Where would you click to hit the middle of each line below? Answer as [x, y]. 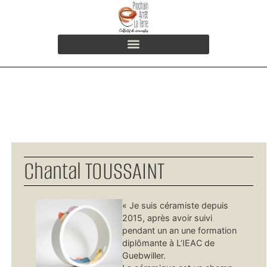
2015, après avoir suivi [167, 218]
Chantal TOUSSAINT [94, 171]
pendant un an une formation [179, 230]
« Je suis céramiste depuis [175, 205]
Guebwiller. [144, 255]
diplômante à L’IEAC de [168, 243]
